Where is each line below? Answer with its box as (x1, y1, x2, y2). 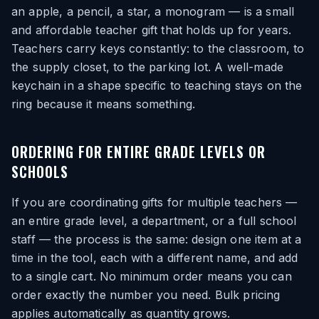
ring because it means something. (11, 97, 196, 111)
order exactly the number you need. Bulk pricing (11, 288, 281, 302)
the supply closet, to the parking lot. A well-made (11, 60, 284, 74)
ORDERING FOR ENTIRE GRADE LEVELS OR (11, 141, 266, 162)
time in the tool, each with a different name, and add (11, 251, 298, 265)
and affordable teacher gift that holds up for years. (11, 23, 292, 37)
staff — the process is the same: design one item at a (11, 232, 302, 246)
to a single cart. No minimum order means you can (11, 269, 292, 283)
